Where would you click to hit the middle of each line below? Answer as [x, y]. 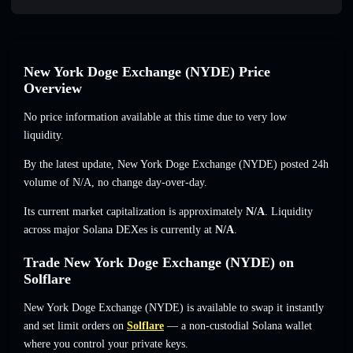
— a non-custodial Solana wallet [238, 326]
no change [120, 183]
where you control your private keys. [106, 344]
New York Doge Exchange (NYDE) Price [147, 72]
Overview [53, 89]
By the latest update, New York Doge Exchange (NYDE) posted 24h [176, 165]
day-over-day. [175, 183]
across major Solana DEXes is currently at [119, 230]
